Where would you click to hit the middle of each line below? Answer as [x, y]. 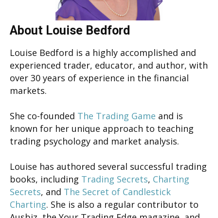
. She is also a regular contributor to [122, 204]
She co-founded [44, 116]
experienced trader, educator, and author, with [109, 65]
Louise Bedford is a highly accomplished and [103, 52]
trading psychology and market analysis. [94, 141]
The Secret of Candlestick [117, 191]
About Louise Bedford [70, 30]
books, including [45, 179]
